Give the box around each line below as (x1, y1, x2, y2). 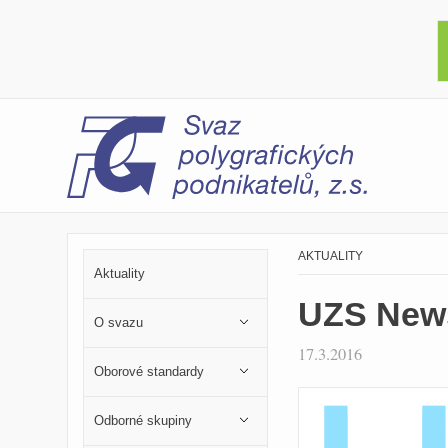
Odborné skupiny (94, 413, 192, 428)
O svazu (94, 315, 143, 330)
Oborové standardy (94, 364, 204, 379)
